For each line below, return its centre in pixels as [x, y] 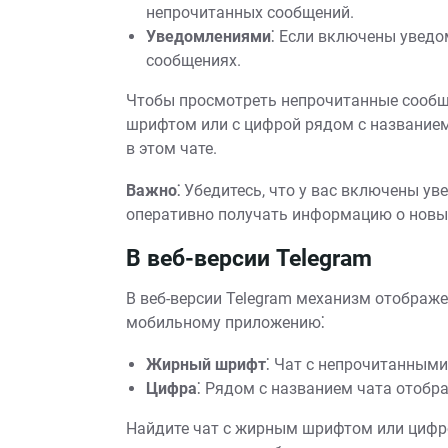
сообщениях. [193, 60]
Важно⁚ [153, 190]
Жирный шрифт [206, 364]
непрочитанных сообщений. [250, 12]
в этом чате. [171, 148]
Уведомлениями [208, 36]
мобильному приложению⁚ [225, 322]
